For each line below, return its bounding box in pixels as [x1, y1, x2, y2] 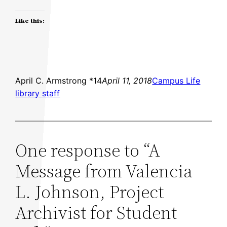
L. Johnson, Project [15, 179, 164, 205]
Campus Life [152, 75, 201, 86]
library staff [15, 88, 60, 99]
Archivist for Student [15, 200, 177, 225]
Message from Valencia [15, 159, 193, 184]
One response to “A [15, 138, 161, 163]
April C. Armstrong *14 [15, 75, 102, 86]
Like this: [15, 17, 45, 25]
